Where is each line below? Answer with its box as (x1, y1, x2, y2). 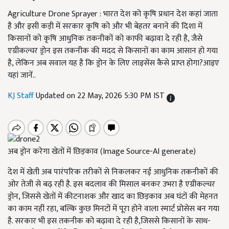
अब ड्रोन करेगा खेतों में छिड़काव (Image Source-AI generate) (8, 145, 196, 159)
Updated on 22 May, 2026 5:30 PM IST (36, 89, 167, 103)
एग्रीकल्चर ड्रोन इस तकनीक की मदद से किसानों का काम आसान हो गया (8, 44, 218, 58)
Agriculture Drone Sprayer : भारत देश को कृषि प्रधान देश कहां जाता (8, 7, 218, 21)
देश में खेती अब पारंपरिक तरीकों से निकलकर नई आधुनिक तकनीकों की (8, 165, 218, 179)
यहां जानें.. (8, 68, 36, 82)
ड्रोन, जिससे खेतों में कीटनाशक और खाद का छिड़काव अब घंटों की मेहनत (8, 190, 218, 204)
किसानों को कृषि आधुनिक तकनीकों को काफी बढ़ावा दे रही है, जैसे (8, 32, 202, 45)
